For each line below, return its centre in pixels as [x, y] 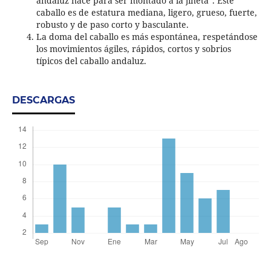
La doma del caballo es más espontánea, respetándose [147, 36]
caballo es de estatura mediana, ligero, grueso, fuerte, [146, 12]
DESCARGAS [43, 100]
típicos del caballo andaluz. [91, 60]
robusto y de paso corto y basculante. [112, 24]
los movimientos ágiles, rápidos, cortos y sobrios [133, 48]
